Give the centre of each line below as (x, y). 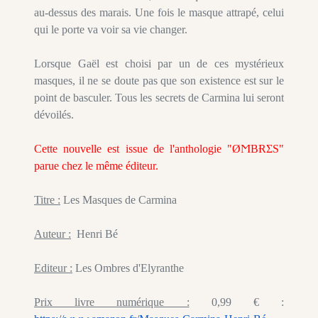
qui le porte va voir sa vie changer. (111, 30)
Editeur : (53, 268)
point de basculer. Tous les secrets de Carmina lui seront (159, 98)
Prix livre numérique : (112, 302)
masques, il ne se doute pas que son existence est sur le (159, 81)
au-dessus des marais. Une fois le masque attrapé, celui (159, 13)
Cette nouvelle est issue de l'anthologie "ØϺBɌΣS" (159, 149)
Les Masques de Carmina (119, 200)
